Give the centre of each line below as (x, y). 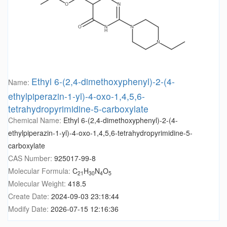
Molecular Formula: (40, 171)
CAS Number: (31, 158)
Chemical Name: (36, 120)
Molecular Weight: (38, 184)
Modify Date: (29, 209)
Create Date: (30, 196)
